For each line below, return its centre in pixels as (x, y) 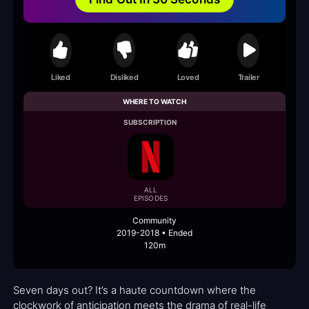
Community (154, 221)
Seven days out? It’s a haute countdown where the (134, 290)
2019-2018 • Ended (154, 233)
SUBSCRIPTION (150, 122)
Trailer (248, 77)
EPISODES (151, 198)
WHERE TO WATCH (154, 102)
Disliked (124, 77)
